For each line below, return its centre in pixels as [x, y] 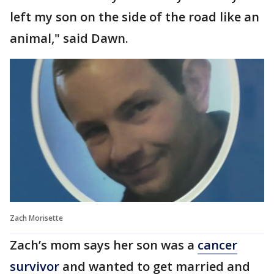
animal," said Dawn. [72, 38]
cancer [217, 245]
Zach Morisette [36, 218]
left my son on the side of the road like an [135, 17]
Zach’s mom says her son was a [104, 245]
